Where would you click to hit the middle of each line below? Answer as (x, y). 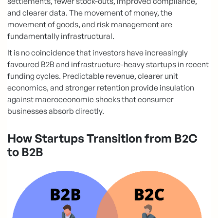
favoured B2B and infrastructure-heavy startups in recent (108, 64)
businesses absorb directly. (56, 111)
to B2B (25, 152)
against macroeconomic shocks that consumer (91, 100)
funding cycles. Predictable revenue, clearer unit (93, 76)
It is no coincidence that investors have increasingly (98, 53)
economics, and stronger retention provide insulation (101, 88)
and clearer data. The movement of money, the (90, 13)
